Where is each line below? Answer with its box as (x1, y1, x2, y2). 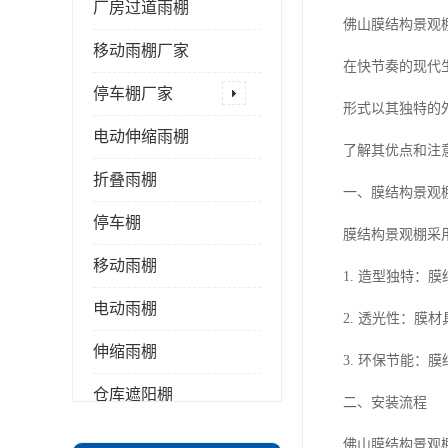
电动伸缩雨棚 (93, 128, 189, 145)
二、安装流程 (343, 395, 427, 410)
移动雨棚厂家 (93, 42, 189, 59)
